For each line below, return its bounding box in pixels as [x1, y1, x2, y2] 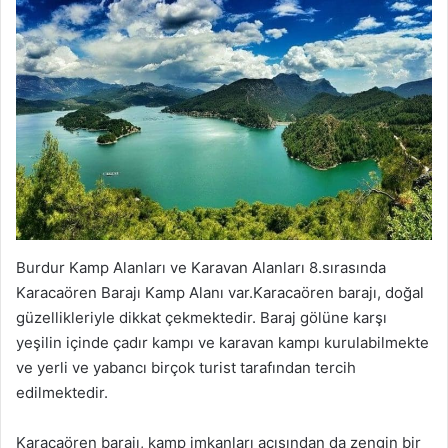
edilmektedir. [16, 383, 108, 403]
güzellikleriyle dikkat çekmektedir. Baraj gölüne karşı [16, 308, 387, 328]
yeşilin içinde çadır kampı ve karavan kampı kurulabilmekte [16, 333, 429, 353]
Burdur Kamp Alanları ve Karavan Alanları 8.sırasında [16, 258, 386, 278]
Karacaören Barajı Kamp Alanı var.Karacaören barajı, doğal [16, 283, 424, 303]
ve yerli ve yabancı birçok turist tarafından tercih [16, 358, 356, 378]
